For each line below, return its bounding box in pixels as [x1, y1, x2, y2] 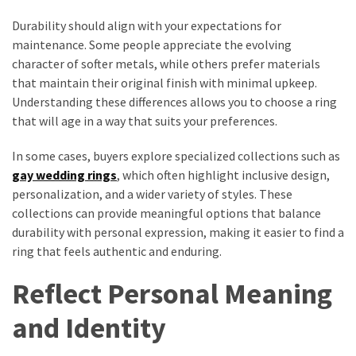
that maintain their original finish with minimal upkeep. [12, 74, 317, 91]
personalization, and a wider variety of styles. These [12, 185, 292, 202]
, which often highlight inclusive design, [117, 166, 330, 183]
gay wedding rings [12, 166, 117, 183]
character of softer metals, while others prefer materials [12, 55, 320, 72]
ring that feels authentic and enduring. [12, 242, 222, 259]
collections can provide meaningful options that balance [12, 204, 321, 221]
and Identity [12, 309, 166, 346]
